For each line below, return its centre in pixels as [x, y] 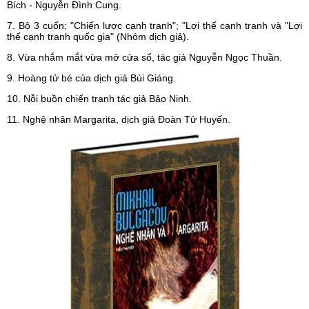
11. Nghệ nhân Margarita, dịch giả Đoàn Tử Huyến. [119, 119]
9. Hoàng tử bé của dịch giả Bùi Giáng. [91, 78]
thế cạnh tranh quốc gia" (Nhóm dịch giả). [98, 37]
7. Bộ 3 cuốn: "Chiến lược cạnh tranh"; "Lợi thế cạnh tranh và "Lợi [154, 26]
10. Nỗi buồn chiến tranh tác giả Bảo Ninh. [99, 99]
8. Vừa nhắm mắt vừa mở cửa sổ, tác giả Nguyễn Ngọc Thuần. [144, 57]
